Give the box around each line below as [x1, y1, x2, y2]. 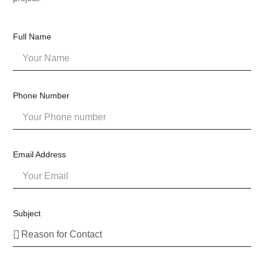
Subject [13, 208, 41, 218]
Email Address [13, 149, 67, 159]
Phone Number [13, 90, 70, 100]
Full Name [13, 31, 52, 41]
